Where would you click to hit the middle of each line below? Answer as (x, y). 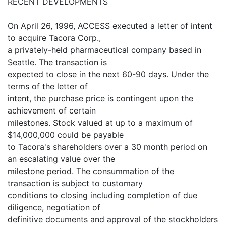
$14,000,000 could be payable (66, 135)
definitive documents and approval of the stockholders (113, 219)
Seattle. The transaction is (57, 62)
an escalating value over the (61, 159)
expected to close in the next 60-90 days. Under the (108, 74)
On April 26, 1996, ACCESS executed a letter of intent (110, 26)
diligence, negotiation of (54, 207)
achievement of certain (52, 110)
